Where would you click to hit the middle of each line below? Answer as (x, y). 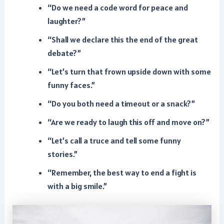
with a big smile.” (77, 186)
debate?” (64, 53)
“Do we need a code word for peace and (117, 7)
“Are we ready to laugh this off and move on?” (128, 122)
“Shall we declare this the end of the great (122, 39)
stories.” (62, 154)
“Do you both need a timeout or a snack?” (121, 103)
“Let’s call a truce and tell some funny (114, 140)
